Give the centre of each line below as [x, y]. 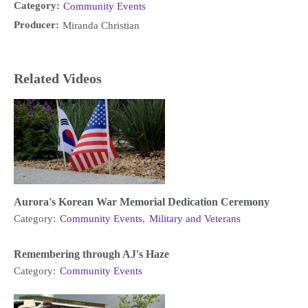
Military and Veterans [195, 219]
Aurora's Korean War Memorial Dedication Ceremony [142, 202]
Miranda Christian [101, 25]
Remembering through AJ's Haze [91, 254]
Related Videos [58, 79]
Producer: [36, 25]
